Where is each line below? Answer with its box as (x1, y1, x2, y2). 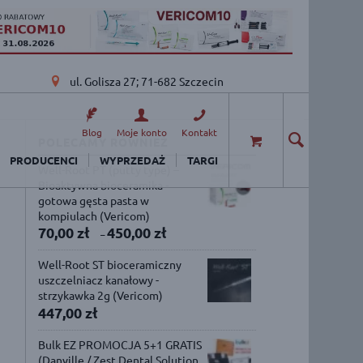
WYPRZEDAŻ (100, 153, 166, 168)
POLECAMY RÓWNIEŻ (38, 135, 169, 149)
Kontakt (181, 126, 217, 139)
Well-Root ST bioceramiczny (38, 257, 182, 271)
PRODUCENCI (10, 153, 79, 168)
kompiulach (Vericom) (38, 208, 151, 223)
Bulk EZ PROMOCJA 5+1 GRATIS (38, 337, 203, 352)
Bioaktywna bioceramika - (38, 177, 169, 192)
